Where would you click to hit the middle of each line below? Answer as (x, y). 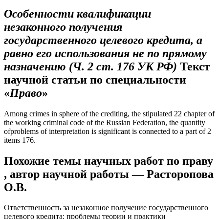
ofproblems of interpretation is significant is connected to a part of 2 (108, 131)
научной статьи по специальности (95, 79)
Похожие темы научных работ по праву (109, 161)
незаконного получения (63, 27)
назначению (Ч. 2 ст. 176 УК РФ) (90, 66)
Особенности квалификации (77, 13)
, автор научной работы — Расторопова (109, 174)
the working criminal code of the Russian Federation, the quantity (105, 122)
